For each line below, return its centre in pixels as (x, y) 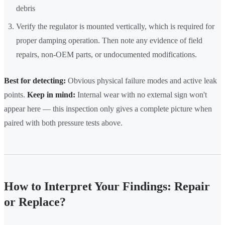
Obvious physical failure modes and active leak (141, 81)
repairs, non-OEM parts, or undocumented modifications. (106, 55)
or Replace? (35, 202)
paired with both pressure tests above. (63, 123)
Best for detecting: (35, 81)
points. (16, 95)
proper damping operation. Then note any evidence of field (109, 41)
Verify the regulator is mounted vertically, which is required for (115, 27)
